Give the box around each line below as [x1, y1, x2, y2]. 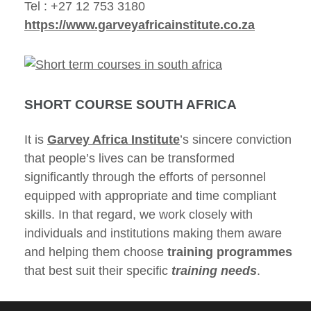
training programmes [167, 245, 292, 259]
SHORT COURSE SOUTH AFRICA [24, 97, 237, 112]
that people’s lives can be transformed [24, 151, 235, 165]
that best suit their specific [24, 264, 171, 278]
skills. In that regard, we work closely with [24, 208, 253, 221]
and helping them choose [24, 245, 167, 259]
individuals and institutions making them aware [24, 226, 282, 240]
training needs [171, 264, 257, 278]
